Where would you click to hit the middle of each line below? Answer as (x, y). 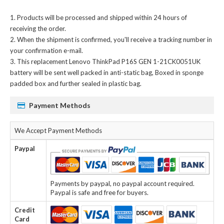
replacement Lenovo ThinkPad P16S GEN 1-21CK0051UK (116, 61)
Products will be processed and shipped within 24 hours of (102, 17)
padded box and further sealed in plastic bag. (76, 83)
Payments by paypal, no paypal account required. (122, 183)
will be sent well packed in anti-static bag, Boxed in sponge (118, 72)
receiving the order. (38, 28)
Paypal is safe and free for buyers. (99, 192)
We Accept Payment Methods (58, 130)
